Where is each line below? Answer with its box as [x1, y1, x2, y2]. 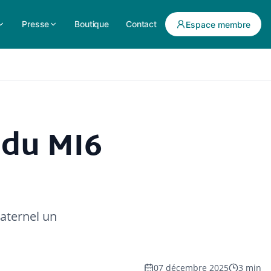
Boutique [74, 19, 109, 29]
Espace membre [186, 19, 250, 30]
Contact [126, 19, 157, 29]
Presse [22, 19, 50, 29]
